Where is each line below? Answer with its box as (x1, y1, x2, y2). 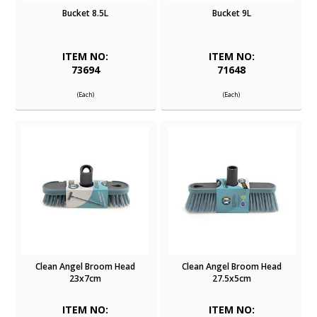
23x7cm (69, 272, 102, 284)
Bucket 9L (212, 7, 251, 20)
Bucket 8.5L (62, 7, 109, 20)
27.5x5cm (212, 272, 251, 284)
